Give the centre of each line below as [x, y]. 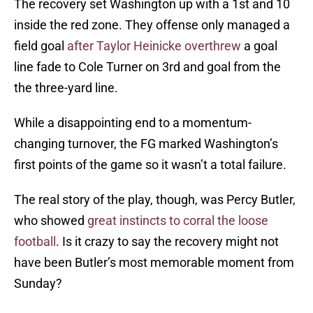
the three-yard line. [66, 88]
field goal [41, 46]
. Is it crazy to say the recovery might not [167, 242]
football [35, 242]
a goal [259, 46]
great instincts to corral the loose [178, 221]
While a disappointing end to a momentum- [133, 123]
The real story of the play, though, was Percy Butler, [155, 200]
